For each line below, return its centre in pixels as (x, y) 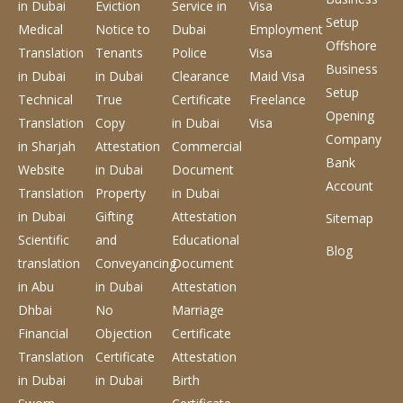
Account (350, 185)
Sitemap (350, 218)
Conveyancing (135, 263)
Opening (350, 115)
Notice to (122, 29)
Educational (206, 239)
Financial (43, 333)
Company (354, 139)
